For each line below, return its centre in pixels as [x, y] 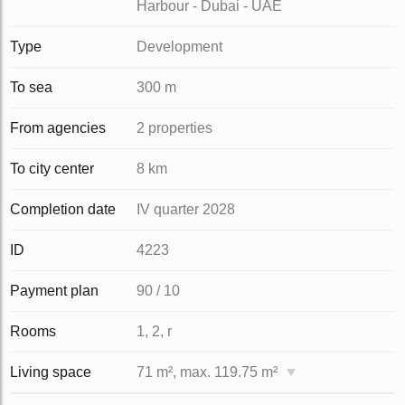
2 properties [175, 128]
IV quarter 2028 [186, 209]
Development [180, 47]
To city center [52, 169]
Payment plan [55, 291]
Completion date [63, 209]
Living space [51, 372]
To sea [32, 87]
